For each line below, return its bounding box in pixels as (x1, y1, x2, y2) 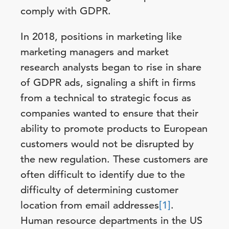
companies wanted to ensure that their (20, 107, 198, 120)
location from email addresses (20, 199, 159, 212)
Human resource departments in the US (20, 214, 202, 227)
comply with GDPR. (20, 5, 111, 17)
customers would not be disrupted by (20, 138, 194, 150)
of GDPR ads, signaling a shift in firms (20, 76, 196, 89)
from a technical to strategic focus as (20, 91, 191, 104)
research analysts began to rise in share (20, 61, 201, 74)
